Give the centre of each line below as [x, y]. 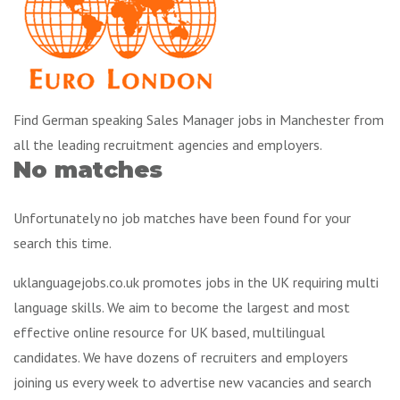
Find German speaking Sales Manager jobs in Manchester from [199, 120]
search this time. [62, 242]
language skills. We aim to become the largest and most [182, 307]
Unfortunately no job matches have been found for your [182, 217]
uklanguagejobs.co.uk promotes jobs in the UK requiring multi [196, 282]
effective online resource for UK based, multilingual [169, 332]
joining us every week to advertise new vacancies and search [192, 382]
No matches [88, 170]
